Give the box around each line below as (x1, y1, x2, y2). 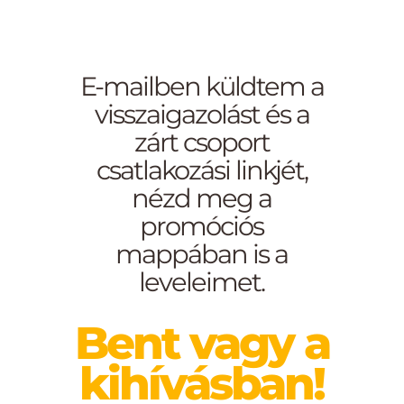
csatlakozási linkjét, (96, 154, 308, 186)
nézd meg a (132, 182, 272, 214)
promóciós (140, 210, 264, 242)
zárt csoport (133, 126, 270, 158)
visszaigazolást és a (94, 98, 309, 130)
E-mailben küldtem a (79, 70, 324, 102)
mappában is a (115, 238, 289, 270)
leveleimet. (139, 266, 265, 298)
